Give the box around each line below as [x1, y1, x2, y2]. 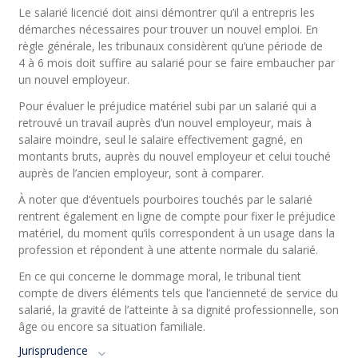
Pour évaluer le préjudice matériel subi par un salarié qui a [18, 98, 317, 113]
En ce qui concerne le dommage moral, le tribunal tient [18, 268, 302, 284]
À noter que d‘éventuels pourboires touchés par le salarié [18, 192, 313, 207]
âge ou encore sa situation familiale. [18, 319, 206, 334]
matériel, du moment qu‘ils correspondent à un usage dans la [18, 225, 336, 241]
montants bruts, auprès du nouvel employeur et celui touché [18, 149, 332, 164]
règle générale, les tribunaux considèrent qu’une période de [18, 38, 324, 54]
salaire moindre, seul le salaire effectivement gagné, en [18, 132, 304, 147]
